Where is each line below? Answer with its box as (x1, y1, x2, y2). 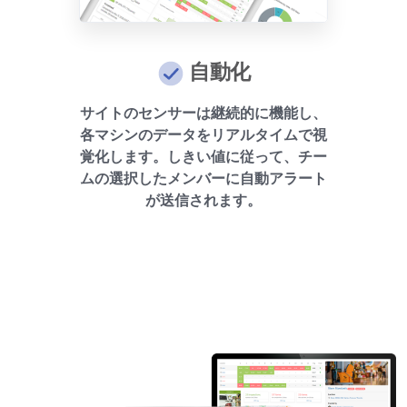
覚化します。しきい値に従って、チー (80, 146, 327, 167)
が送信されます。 (145, 190, 262, 211)
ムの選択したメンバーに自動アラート (80, 168, 327, 189)
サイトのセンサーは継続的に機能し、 (80, 103, 327, 124)
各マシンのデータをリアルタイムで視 (80, 124, 327, 145)
